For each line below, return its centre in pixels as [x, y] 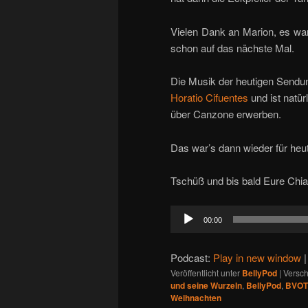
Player [184, 230]
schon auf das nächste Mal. [232, 47]
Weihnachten [196, 298]
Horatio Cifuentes [209, 98]
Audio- [184, 213]
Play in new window [257, 258]
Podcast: [192, 258]
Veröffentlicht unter [205, 273]
